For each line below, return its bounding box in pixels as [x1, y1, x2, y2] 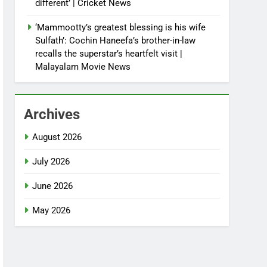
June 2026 [32, 181, 73, 192]
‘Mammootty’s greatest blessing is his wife [35, 22, 206, 33]
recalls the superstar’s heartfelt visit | [35, 48, 183, 60]
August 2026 [32, 132, 82, 143]
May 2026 [32, 205, 71, 216]
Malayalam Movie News [35, 61, 131, 73]
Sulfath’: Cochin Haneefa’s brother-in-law [35, 35, 196, 46]
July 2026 [32, 156, 70, 167]
